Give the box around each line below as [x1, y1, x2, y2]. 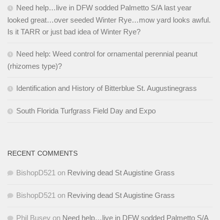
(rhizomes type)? [7, 61, 62, 70]
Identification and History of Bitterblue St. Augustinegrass [16, 83, 197, 92]
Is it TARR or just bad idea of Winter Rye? [7, 27, 140, 36]
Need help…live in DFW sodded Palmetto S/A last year [16, 3, 192, 12]
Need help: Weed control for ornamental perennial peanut [16, 49, 197, 58]
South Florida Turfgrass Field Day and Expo [16, 106, 156, 115]
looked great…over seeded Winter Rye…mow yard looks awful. [7, 15, 211, 24]
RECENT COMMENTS [7, 149, 78, 157]
